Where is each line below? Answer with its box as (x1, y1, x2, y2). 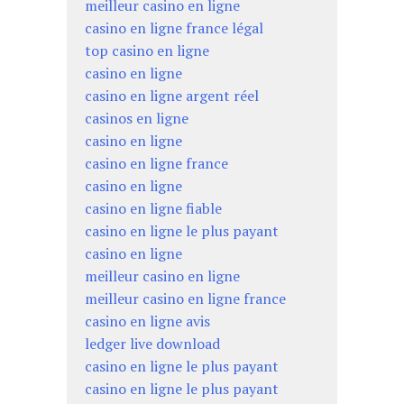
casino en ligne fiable (85, 198, 222, 219)
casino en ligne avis (85, 311, 210, 332)
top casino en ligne (85, 41, 209, 61)
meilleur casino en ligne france (85, 289, 286, 309)
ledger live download (85, 334, 220, 354)
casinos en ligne (85, 108, 188, 129)
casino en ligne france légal (85, 18, 263, 39)
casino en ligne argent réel (85, 86, 259, 106)
